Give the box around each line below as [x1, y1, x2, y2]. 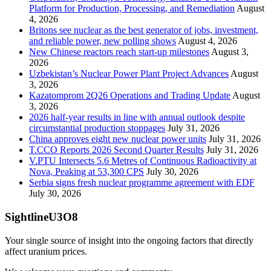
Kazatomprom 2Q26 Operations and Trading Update [29, 90, 230, 101]
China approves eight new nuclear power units [29, 134, 206, 145]
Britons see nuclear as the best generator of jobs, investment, [29, 25, 258, 36]
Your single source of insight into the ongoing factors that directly [5, 235, 253, 246]
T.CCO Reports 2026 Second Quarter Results [29, 145, 204, 155]
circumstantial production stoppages [29, 123, 165, 134]
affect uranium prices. [5, 246, 87, 256]
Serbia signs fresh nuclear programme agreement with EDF [29, 177, 255, 188]
